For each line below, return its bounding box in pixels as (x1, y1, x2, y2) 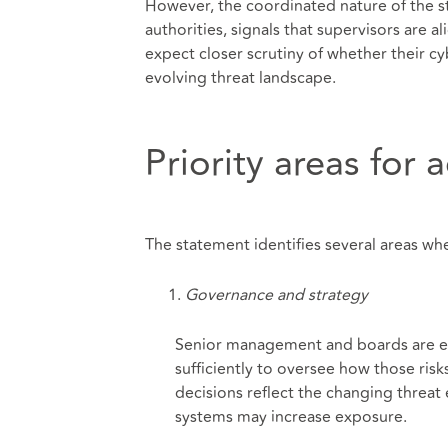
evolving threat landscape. (144, 65, 336, 90)
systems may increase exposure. (174, 404, 407, 429)
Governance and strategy (184, 283, 368, 308)
